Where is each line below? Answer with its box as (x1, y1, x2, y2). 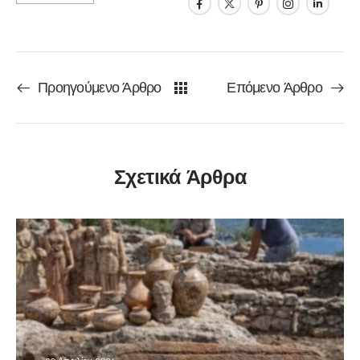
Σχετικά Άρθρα (114, 162, 246, 192)
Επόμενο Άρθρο (227, 77, 322, 99)
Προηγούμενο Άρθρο (38, 77, 162, 99)
